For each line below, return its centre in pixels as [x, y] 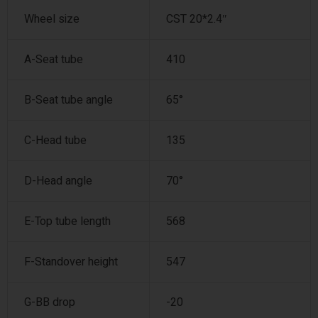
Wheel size [51, 19]
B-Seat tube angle [68, 100]
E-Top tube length [67, 221]
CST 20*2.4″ [196, 19]
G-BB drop [49, 302]
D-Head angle [58, 181]
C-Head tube [55, 140]
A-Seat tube [53, 59]
